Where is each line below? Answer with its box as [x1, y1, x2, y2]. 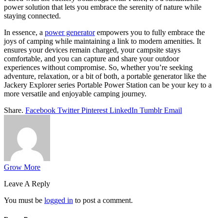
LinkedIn [109, 106, 138, 114]
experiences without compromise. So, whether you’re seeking [4, 63, 193, 72]
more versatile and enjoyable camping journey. [4, 89, 146, 98]
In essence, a [4, 28, 45, 36]
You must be [4, 196, 44, 204]
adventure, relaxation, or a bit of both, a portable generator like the [4, 72, 206, 80]
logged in [44, 196, 73, 204]
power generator [45, 28, 95, 36]
